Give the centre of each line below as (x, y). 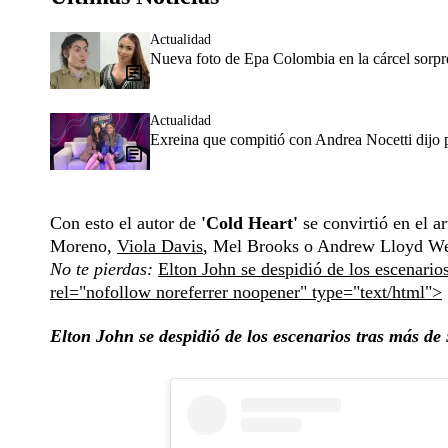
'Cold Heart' (249, 223)
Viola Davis (160, 246)
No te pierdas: (104, 269)
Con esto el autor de (125, 223)
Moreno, (83, 246)
